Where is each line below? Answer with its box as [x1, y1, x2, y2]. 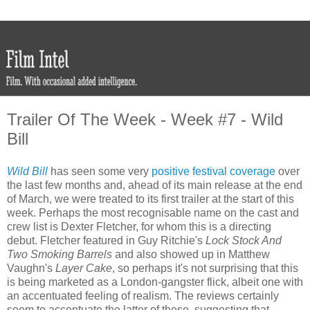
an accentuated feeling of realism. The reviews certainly [7, 290, 279, 302]
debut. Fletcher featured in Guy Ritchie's [7, 235, 206, 247]
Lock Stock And [206, 235, 282, 247]
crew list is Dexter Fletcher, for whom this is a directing [7, 221, 271, 233]
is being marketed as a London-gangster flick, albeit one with [7, 276, 303, 289]
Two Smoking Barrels [7, 248, 112, 261]
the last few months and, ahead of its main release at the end [7, 179, 302, 192]
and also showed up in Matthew [112, 248, 270, 261]
